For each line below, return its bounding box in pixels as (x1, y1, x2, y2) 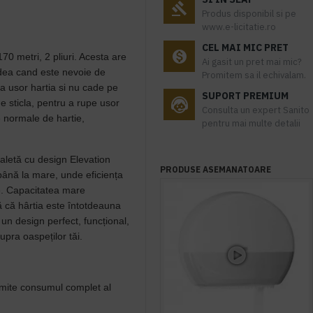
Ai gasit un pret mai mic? (202, 56, 302, 68)
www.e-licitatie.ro (202, 21, 276, 33)
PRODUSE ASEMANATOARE (160, 164, 271, 175)
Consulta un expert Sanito (202, 104, 310, 116)
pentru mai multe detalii (202, 117, 300, 129)
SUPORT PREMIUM (202, 89, 289, 102)
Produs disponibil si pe (202, 8, 296, 20)
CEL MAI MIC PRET (202, 41, 289, 54)
